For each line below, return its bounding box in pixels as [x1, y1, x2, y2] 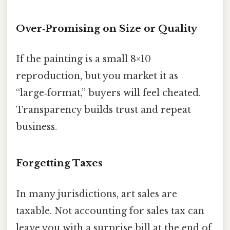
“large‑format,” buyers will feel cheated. [16, 87, 201, 99]
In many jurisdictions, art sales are [16, 188, 177, 200]
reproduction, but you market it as [16, 70, 178, 82]
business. [16, 121, 57, 133]
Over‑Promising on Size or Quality [16, 23, 197, 35]
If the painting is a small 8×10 [16, 53, 151, 65]
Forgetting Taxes [16, 157, 103, 169]
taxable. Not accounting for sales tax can [16, 205, 204, 217]
